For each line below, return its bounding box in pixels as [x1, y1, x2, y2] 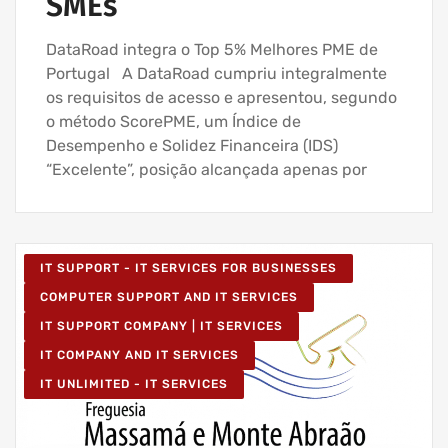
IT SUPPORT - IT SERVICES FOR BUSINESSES [40, 260, 337, 275]
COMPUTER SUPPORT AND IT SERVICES [40, 289, 298, 304]
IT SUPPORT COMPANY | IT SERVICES [40, 318, 283, 333]
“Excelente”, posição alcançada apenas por [46, 159, 367, 179]
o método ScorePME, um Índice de [46, 111, 301, 131]
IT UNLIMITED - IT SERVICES [40, 376, 228, 391]
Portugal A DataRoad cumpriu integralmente [46, 63, 387, 83]
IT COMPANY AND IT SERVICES [40, 347, 239, 362]
